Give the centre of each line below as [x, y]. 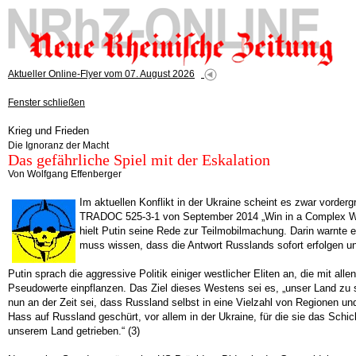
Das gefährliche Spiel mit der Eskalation [139, 160]
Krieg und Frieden [48, 131]
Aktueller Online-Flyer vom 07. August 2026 [101, 74]
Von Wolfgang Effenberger [65, 174]
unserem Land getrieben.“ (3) [74, 331]
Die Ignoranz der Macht [58, 145]
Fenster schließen [46, 103]
